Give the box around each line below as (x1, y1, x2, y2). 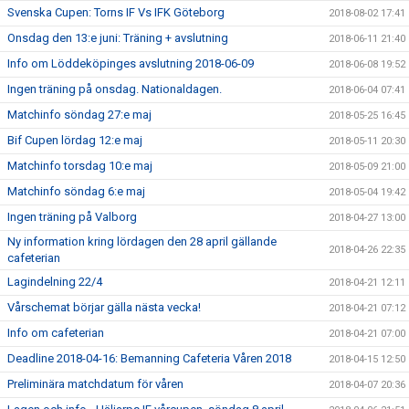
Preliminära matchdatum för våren (7, 377, 184, 391)
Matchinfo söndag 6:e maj (7, 184, 145, 198)
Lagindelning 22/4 (7, 275, 102, 288)
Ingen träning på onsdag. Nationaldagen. (7, 82, 222, 96)
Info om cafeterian (7, 326, 104, 340)
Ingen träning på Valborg (7, 210, 137, 224)
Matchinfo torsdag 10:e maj (7, 159, 152, 173)
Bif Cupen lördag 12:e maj (7, 133, 142, 147)
